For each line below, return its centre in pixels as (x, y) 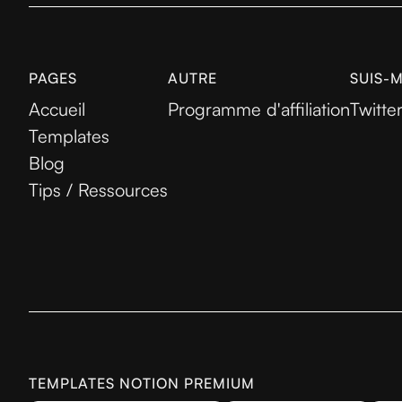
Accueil (57, 109)
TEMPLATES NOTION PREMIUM (142, 383)
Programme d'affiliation (259, 109)
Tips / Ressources (98, 190)
